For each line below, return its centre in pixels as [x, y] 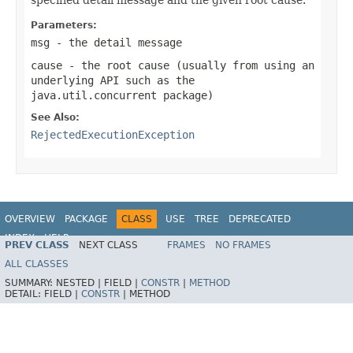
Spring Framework [296, 245]
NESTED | [80, 283]
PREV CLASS [37, 245]
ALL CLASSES [37, 264]
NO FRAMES [243, 245]
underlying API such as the [113, 80]
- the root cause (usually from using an [188, 65]
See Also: [55, 117]
